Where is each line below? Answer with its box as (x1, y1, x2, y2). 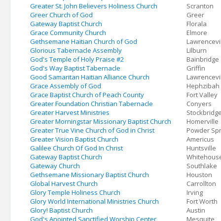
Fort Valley (186, 90, 218, 99)
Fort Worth (186, 197, 218, 206)
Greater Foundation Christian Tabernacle (30, 99, 153, 108)
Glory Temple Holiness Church (30, 188, 120, 197)
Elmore (186, 28, 207, 37)
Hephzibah (186, 81, 220, 90)
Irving (186, 188, 203, 197)
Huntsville (186, 144, 216, 152)
